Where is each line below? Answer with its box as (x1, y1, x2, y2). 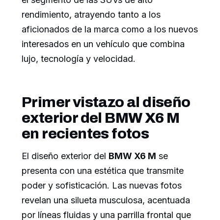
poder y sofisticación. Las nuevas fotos (22, 180, 182, 191)
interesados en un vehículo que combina (22, 39, 185, 50)
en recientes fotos (22, 126, 149, 142)
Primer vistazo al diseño (22, 94, 191, 110)
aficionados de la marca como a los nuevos (22, 24, 198, 35)
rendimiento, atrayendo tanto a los (22, 9, 161, 20)
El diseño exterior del (22, 151, 109, 162)
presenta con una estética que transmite (22, 165, 184, 176)
